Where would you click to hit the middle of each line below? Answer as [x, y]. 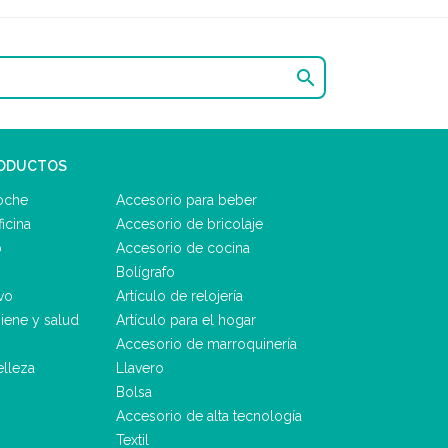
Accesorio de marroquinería [206, 343]
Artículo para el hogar [186, 319]
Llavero [140, 367]
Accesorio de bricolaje [189, 223]
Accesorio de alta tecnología [209, 415]
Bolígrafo [145, 271]
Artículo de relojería [179, 295]
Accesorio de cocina [183, 247]
